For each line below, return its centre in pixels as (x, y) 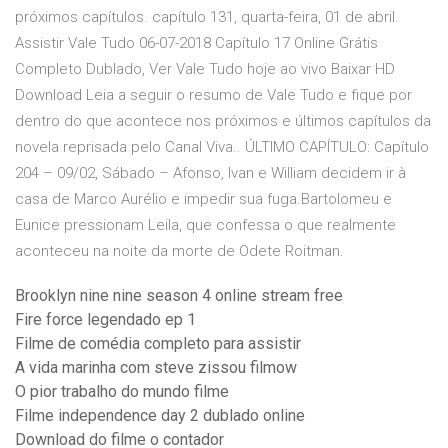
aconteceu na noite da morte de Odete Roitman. (179, 251)
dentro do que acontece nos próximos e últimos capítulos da (223, 121)
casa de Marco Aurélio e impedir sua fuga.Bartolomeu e (203, 199)
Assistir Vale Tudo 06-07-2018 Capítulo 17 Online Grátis (196, 43)
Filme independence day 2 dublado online (160, 416)
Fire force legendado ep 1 (105, 320)
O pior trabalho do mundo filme (122, 392)
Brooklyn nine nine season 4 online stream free (179, 296)
